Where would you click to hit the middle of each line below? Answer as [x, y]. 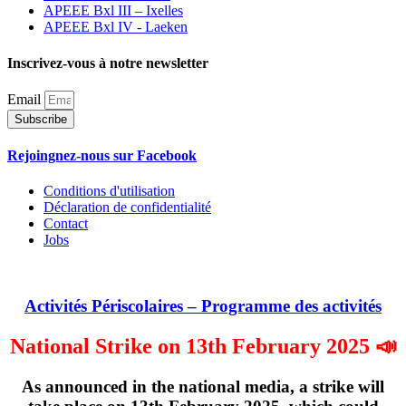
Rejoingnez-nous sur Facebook [102, 156]
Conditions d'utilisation [109, 191]
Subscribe [41, 119]
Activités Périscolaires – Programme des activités [203, 306]
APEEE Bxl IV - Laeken [116, 27]
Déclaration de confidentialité [127, 208]
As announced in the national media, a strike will [203, 386]
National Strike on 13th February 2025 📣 [203, 346]
